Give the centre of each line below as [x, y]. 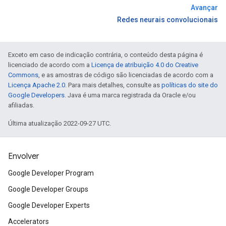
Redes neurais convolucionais [167, 20]
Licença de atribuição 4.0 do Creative [145, 65]
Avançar [204, 8]
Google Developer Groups [48, 189]
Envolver [24, 156]
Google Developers [36, 95]
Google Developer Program [51, 173]
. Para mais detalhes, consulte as [113, 85]
